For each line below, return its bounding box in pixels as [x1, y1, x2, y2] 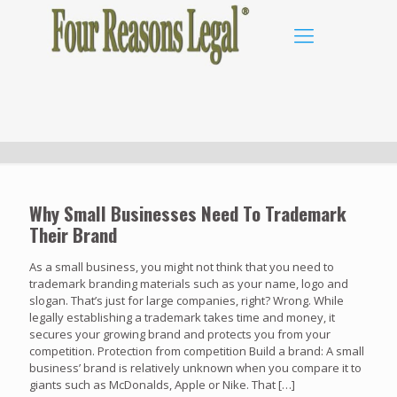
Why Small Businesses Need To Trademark [29, 199, 346, 227]
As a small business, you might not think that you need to [29, 259, 334, 275]
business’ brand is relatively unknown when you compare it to [29, 360, 362, 376]
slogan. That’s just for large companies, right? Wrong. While [29, 292, 344, 308]
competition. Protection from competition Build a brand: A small [29, 343, 364, 359]
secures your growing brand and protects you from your [29, 326, 331, 342]
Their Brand [29, 221, 117, 248]
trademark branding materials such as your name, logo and [29, 276, 348, 292]
